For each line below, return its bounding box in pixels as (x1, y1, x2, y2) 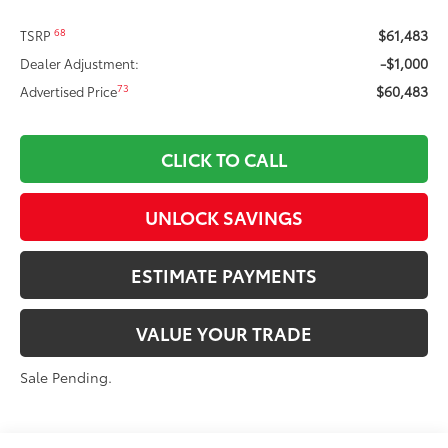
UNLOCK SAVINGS (145, 203, 303, 230)
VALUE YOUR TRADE (136, 319, 312, 346)
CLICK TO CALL (161, 145, 287, 172)
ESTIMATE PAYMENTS (131, 261, 317, 288)
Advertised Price (20, 81, 118, 100)
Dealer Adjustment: (20, 53, 140, 72)
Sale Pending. (20, 366, 113, 387)
